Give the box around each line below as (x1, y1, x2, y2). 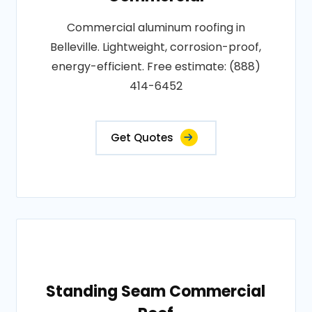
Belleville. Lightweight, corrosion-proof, (50, 39, 262, 55)
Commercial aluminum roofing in (66, 19, 245, 36)
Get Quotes (110, 130, 173, 145)
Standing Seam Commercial (46, 281, 266, 302)
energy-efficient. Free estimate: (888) (51, 58, 260, 75)
